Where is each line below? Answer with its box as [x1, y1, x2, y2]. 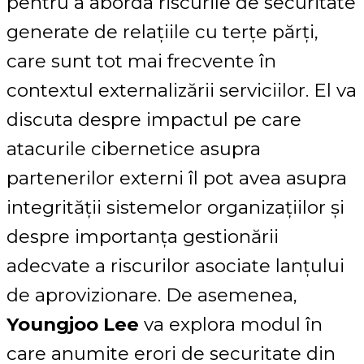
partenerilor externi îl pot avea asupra [6, 167, 347, 190]
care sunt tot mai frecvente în [6, 50, 276, 73]
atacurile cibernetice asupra [6, 137, 261, 161]
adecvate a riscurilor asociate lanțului [6, 254, 344, 278]
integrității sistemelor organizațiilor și [6, 196, 344, 219]
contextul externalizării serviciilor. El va [6, 79, 357, 102]
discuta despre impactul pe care [6, 108, 301, 132]
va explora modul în [139, 313, 323, 336]
